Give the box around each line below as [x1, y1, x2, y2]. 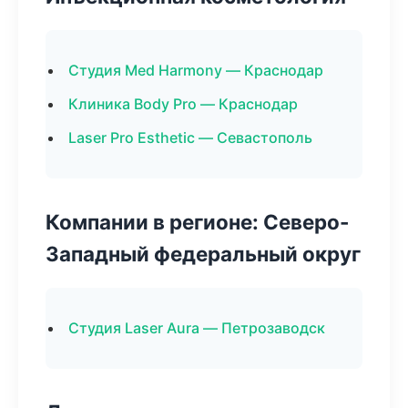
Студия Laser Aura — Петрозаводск [68, 319, 325, 337]
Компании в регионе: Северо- [46, 209, 350, 234]
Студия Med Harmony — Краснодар [68, 61, 323, 79]
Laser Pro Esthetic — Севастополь [68, 128, 312, 147]
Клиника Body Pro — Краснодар [68, 95, 298, 113]
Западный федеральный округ [46, 241, 361, 266]
